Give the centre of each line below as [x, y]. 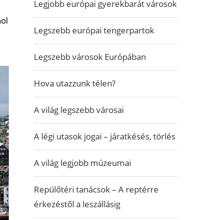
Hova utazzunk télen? [74, 83]
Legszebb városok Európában [90, 57]
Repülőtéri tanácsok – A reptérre [96, 189]
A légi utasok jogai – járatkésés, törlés [104, 136]
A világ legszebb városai [79, 110]
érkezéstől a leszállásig [77, 204]
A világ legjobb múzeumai [82, 163]
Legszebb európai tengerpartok [94, 30]
